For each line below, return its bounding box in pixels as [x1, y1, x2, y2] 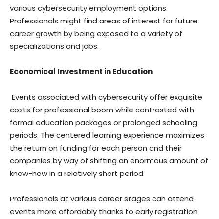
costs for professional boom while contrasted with [10, 105, 194, 115]
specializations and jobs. [10, 41, 99, 51]
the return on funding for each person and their [10, 143, 182, 153]
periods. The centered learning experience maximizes [10, 130, 204, 140]
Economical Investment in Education [10, 66, 153, 77]
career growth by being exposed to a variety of [10, 28, 182, 39]
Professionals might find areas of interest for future [10, 16, 197, 26]
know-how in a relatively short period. [10, 168, 145, 178]
